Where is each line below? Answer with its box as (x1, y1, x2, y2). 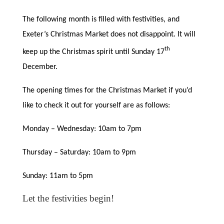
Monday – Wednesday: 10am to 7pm (22, 124, 141, 133)
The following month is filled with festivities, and (22, 15, 179, 23)
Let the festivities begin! (22, 192, 114, 203)
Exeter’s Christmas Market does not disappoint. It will (22, 30, 195, 38)
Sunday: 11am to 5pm (22, 171, 93, 180)
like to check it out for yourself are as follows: (22, 101, 170, 109)
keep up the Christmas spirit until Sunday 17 (22, 47, 164, 56)
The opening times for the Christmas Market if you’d (22, 86, 192, 94)
